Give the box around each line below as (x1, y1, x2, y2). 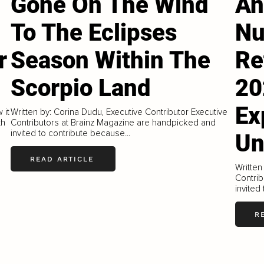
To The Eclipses (11, 19, 177, 47)
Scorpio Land (11, 74, 151, 103)
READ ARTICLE (29, 154, 94, 163)
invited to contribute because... (11, 128, 131, 139)
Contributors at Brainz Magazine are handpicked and (11, 117, 216, 128)
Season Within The (11, 47, 211, 75)
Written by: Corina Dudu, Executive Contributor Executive (11, 107, 228, 118)
